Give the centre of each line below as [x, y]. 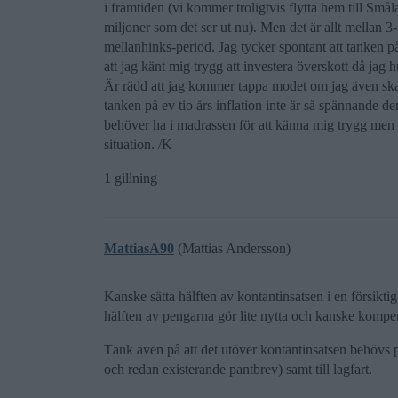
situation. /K [138, 144]
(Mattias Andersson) [232, 248]
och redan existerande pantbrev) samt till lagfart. [238, 369]
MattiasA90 [139, 248]
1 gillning [131, 178]
